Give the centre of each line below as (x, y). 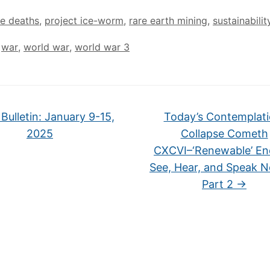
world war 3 (102, 47)
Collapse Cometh (224, 133)
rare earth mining (168, 20)
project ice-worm (84, 20)
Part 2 (219, 184)
